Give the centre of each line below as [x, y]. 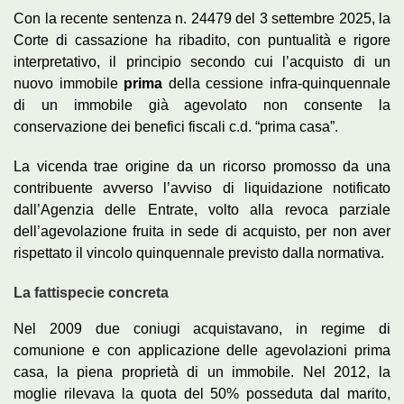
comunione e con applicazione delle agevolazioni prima [202, 351]
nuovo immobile [69, 84]
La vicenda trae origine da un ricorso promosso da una [202, 167]
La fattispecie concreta [91, 293]
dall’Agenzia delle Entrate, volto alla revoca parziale [202, 210]
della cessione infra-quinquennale [277, 84]
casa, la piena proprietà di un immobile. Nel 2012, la [202, 372]
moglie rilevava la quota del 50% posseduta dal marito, [202, 394]
